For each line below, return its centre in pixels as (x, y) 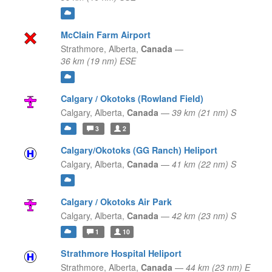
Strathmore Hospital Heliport (121, 253)
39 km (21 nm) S (204, 113)
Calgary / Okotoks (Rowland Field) (132, 99)
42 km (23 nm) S (204, 216)
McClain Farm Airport (105, 35)
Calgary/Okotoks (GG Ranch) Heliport (139, 150)
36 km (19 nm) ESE (98, 61)
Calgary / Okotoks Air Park (116, 202)
